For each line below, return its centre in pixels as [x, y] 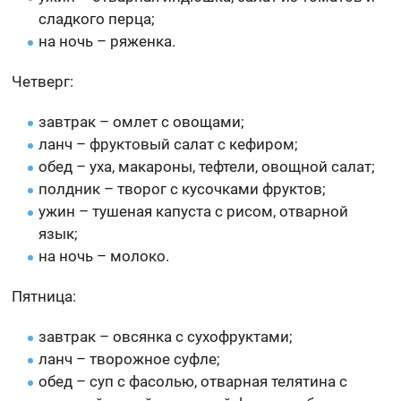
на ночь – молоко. [104, 256]
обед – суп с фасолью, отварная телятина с [193, 382]
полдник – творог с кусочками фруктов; [183, 189]
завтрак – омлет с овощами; [142, 122]
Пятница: [44, 297]
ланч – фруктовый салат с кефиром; [169, 145]
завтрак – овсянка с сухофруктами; [166, 337]
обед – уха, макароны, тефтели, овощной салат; [207, 167]
